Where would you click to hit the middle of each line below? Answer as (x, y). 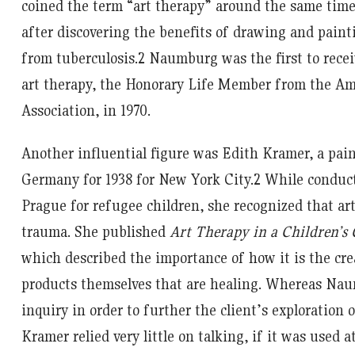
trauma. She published (95, 231)
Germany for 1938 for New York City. (137, 179)
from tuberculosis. (79, 58)
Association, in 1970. (86, 110)
